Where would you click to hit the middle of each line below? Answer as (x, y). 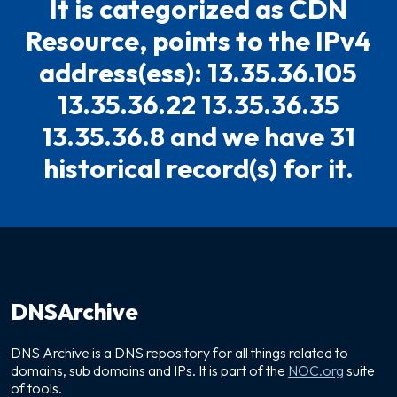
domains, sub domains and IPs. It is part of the (149, 370)
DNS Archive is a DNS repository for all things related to (179, 353)
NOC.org (316, 370)
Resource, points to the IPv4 (198, 41)
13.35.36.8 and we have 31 (198, 136)
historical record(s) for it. (198, 168)
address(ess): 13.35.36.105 (198, 73)
